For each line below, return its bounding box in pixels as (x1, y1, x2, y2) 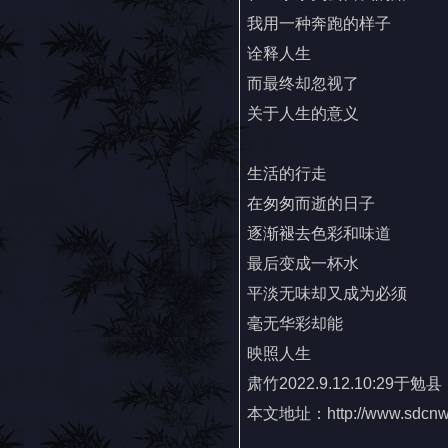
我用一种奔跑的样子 (247, 15, 391, 32)
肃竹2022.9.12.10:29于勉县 (247, 375, 442, 392)
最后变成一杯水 (247, 255, 359, 272)
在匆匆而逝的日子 (247, 195, 375, 212)
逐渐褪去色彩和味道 (247, 225, 391, 242)
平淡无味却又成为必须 (247, 285, 407, 302)
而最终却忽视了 (247, 75, 359, 92)
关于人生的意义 (247, 105, 359, 122)
